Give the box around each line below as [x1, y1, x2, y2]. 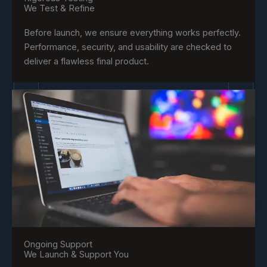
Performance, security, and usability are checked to [24, 42, 232, 53]
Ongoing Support [24, 239, 92, 250]
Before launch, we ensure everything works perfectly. [24, 27, 241, 39]
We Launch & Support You [24, 249, 129, 260]
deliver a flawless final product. [24, 56, 149, 67]
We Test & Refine [24, 3, 95, 14]
